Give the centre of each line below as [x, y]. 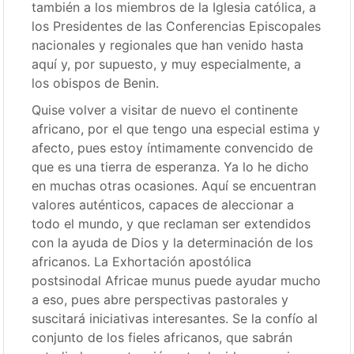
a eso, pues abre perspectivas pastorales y [160, 299]
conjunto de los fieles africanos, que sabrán [162, 337]
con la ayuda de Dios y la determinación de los [173, 243]
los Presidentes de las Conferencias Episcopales [177, 26]
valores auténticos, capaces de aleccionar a [163, 205]
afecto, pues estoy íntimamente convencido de [173, 148]
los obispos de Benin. [96, 83]
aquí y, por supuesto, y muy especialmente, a [167, 64]
